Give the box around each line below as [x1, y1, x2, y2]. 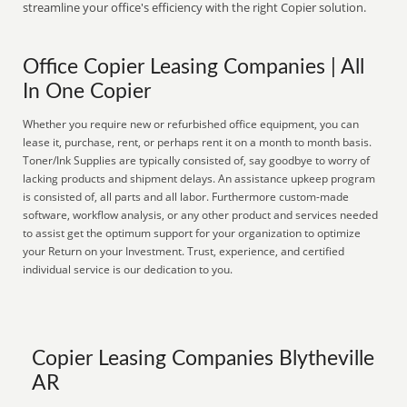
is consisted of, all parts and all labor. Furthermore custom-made [23, 189, 350, 204]
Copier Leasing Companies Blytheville [32, 349, 375, 369]
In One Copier [23, 82, 152, 102]
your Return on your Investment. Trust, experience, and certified [23, 243, 345, 259]
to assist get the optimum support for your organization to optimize [23, 225, 362, 241]
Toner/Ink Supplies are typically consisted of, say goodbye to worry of [23, 153, 371, 168]
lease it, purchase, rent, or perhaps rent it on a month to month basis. [23, 134, 372, 150]
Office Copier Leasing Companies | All [23, 57, 365, 77]
